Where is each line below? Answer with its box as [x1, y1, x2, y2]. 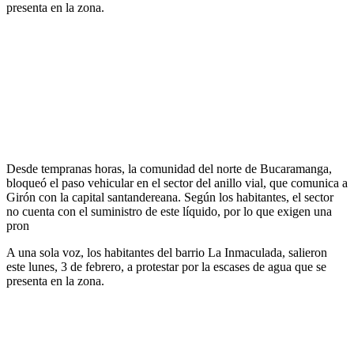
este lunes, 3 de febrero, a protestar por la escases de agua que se [6, 259, 326, 273]
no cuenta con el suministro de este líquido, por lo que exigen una [6, 204, 332, 218]
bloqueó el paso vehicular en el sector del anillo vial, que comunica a [6, 175, 348, 190]
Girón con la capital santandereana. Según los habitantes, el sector [6, 190, 333, 204]
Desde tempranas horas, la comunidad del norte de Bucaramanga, [6, 161, 332, 175]
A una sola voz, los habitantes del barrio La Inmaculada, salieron [6, 245, 327, 259]
